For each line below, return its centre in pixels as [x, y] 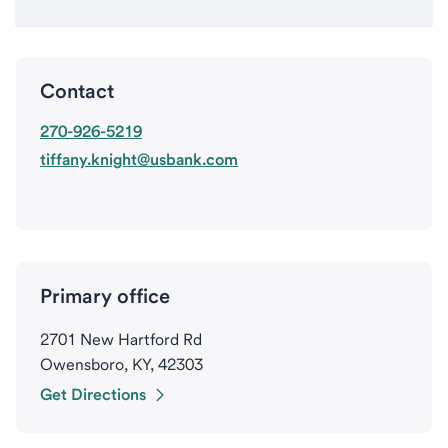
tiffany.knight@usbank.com [139, 159]
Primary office [105, 296]
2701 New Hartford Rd [121, 339]
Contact [77, 91]
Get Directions [93, 394]
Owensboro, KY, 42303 [121, 364]
